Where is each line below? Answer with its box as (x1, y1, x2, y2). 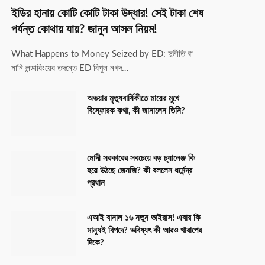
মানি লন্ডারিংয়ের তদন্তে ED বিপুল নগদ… (11, 63, 128, 73)
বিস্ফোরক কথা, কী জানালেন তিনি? (87, 106, 185, 115)
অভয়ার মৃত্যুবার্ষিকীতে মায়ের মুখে (87, 93, 179, 103)
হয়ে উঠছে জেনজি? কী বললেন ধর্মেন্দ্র (87, 166, 192, 175)
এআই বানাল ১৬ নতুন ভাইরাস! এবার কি (87, 213, 201, 222)
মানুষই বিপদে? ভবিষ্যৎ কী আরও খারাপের (87, 225, 202, 235)
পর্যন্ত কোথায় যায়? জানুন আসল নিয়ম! (11, 23, 157, 35)
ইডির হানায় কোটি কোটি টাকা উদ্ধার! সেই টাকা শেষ (11, 7, 203, 20)
